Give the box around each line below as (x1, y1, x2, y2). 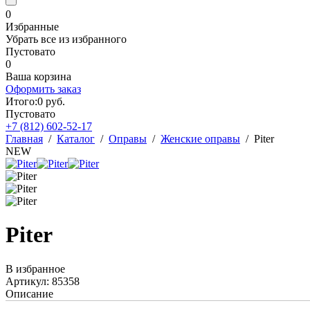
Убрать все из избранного (6, 33, 127, 45)
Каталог (57, 133, 95, 145)
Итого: (6, 95, 37, 107)
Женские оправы (161, 133, 240, 145)
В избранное (6, 262, 65, 275)
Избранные (6, 21, 59, 33)
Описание (6, 287, 53, 300)
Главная (6, 133, 43, 145)
